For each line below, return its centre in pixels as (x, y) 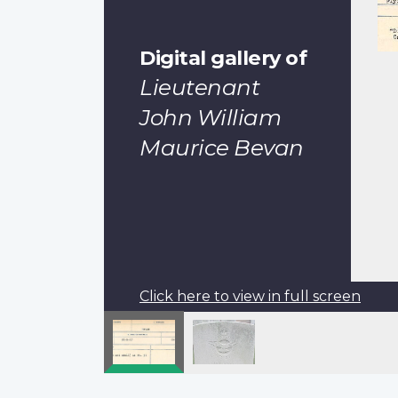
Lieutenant (199, 87)
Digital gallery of (223, 57)
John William (210, 117)
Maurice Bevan (222, 147)
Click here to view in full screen (250, 296)
